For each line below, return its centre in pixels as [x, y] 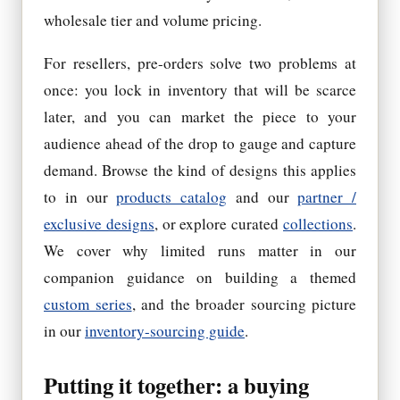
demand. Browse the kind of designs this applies [200, 171]
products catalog [171, 197]
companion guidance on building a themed [200, 278]
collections [318, 224]
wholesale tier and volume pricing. [153, 21]
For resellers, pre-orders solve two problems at [200, 63]
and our [262, 197]
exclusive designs [99, 224]
